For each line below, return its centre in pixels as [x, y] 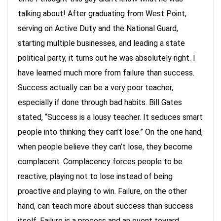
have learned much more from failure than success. [106, 73]
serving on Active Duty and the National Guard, [98, 28]
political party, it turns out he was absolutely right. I [107, 58]
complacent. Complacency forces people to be [100, 161]
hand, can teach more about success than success [106, 206]
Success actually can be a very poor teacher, [95, 87]
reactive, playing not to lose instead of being [95, 176]
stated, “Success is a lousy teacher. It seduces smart [110, 117]
